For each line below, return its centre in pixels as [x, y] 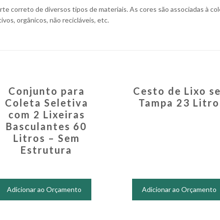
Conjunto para [46, 91]
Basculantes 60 [47, 126]
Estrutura [47, 150]
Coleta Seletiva [46, 103]
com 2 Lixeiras [46, 114]
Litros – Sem [46, 138]
